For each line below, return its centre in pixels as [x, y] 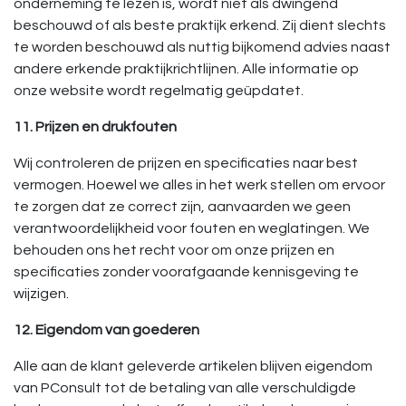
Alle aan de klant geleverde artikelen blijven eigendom [193, 366]
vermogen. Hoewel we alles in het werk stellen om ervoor [199, 185]
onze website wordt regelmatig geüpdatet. [159, 91]
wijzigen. [41, 294]
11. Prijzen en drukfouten [95, 127]
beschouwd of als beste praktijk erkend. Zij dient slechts [200, 25]
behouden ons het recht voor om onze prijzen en [174, 250]
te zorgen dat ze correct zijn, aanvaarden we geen [182, 207]
